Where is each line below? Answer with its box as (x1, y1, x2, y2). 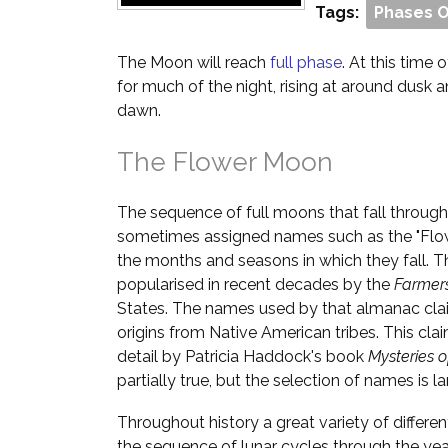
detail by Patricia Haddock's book (117, 347, 368, 366)
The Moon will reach (117, 53, 270, 72)
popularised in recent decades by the (117, 275, 394, 294)
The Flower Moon (117, 147, 333, 177)
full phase (270, 53, 342, 72)
